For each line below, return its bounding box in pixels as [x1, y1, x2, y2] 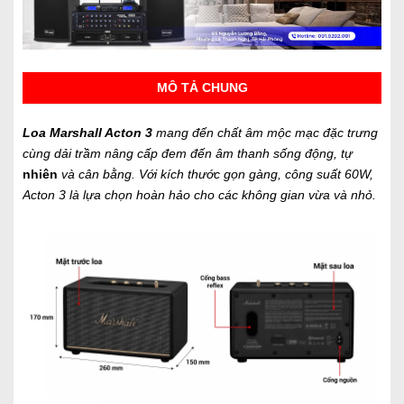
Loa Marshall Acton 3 [23, 125, 152, 141]
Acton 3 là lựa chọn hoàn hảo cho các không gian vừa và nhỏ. [23, 188, 376, 203]
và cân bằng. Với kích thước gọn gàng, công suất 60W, [61, 167, 373, 182]
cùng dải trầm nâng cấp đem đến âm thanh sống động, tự [23, 146, 353, 161]
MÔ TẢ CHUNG [156, 80, 248, 96]
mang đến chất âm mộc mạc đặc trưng [156, 125, 378, 141]
